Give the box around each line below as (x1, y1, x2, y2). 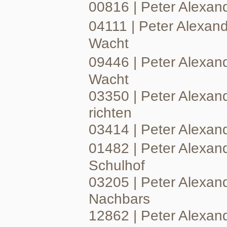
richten (89, 104, 132, 121)
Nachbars (89, 191, 150, 207)
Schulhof (89, 157, 145, 173)
